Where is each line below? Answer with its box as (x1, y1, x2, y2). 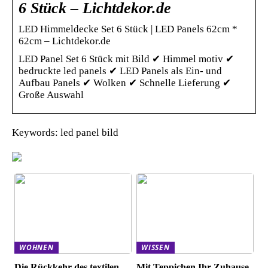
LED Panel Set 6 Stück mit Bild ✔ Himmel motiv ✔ (19, 53, 234, 65)
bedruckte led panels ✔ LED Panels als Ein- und (19, 65, 222, 77)
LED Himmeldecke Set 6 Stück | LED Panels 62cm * (19, 23, 237, 35)
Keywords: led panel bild (12, 126, 118, 138)
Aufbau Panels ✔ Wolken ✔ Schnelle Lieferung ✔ (19, 77, 231, 89)
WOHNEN (19, 242, 54, 252)
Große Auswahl (19, 89, 84, 100)
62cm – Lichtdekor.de (19, 35, 111, 47)
